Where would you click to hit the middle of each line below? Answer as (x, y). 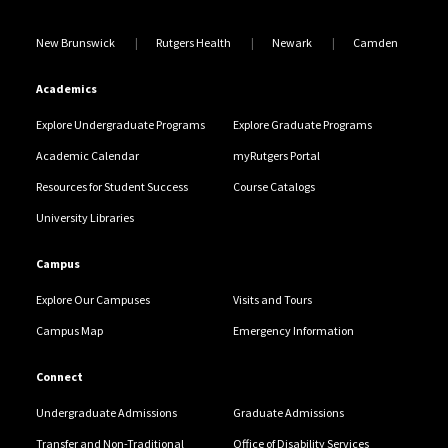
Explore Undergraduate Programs (120, 125)
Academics (66, 89)
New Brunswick (75, 43)
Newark (291, 43)
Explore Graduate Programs (302, 125)
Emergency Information (293, 331)
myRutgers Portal (276, 156)
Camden (375, 43)
